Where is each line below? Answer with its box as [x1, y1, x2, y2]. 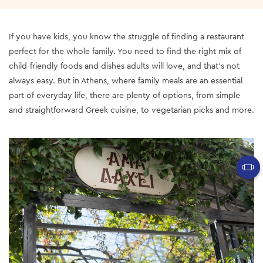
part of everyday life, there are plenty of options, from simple [9, 90, 240, 101]
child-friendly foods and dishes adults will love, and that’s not [9, 60, 240, 72]
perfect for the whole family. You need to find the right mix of [9, 46, 241, 57]
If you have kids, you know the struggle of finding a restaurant [9, 31, 244, 42]
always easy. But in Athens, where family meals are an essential [9, 75, 242, 86]
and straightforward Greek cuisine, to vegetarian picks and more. [9, 104, 254, 116]
